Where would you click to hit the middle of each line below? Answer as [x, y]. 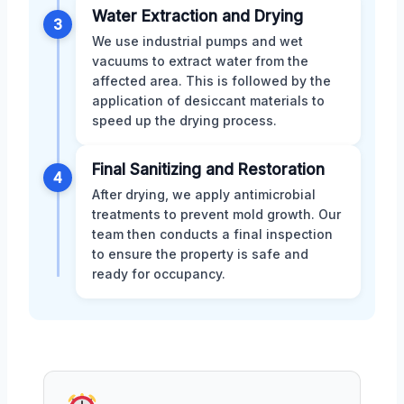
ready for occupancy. [159, 273]
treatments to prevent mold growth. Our [216, 214]
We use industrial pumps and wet [197, 41]
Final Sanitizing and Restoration [208, 169]
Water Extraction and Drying [197, 16]
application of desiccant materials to [208, 100]
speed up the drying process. [184, 120]
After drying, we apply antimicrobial [204, 194]
